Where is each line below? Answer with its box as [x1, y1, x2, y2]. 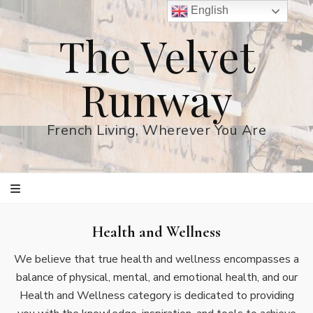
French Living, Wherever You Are [46, 121, 267, 140]
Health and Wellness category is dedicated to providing [19, 288, 294, 303]
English [188, 4, 229, 17]
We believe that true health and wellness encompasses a [14, 252, 299, 267]
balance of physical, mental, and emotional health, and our [15, 270, 298, 285]
